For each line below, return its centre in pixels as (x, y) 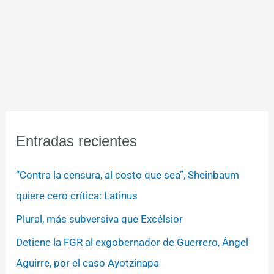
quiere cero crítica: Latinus (77, 195)
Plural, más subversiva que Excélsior (100, 219)
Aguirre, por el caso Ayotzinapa (88, 263)
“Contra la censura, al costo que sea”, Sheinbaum (128, 175)
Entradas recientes (77, 141)
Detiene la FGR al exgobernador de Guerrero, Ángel (132, 243)
